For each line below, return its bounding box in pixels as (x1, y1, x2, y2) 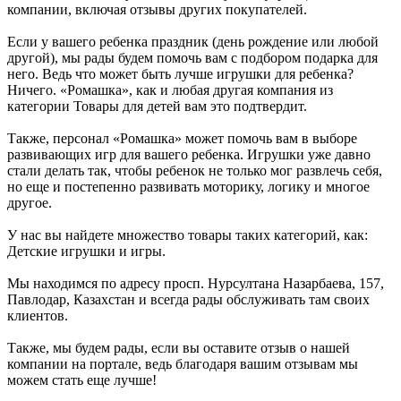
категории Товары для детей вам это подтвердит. (7, 98, 307, 114)
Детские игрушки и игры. (7, 243, 166, 259)
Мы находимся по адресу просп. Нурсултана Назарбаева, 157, (7, 275, 384, 291)
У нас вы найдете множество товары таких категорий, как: (7, 226, 368, 243)
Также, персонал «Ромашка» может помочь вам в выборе (7, 130, 357, 146)
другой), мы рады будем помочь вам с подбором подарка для (7, 49, 378, 65)
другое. (7, 194, 52, 210)
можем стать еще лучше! (7, 371, 157, 388)
